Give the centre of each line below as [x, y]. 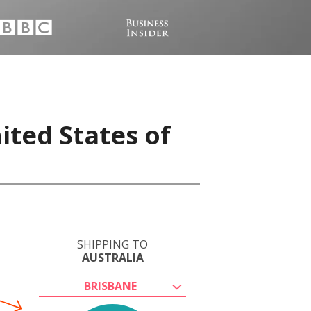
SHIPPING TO [112, 244]
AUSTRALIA [112, 258]
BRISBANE [110, 286]
